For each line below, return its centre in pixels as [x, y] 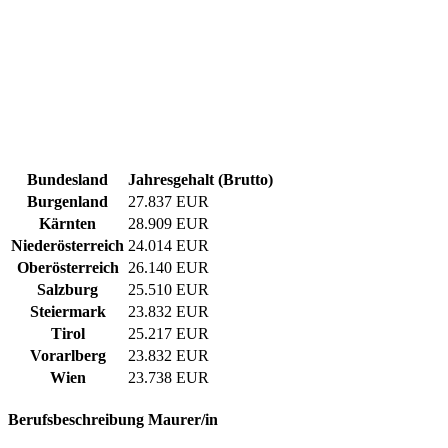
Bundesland [67, 180]
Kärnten [67, 224]
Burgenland [67, 202]
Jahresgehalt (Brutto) [200, 180]
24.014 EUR [168, 246]
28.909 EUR [168, 224]
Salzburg [67, 290]
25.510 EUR [168, 290]
